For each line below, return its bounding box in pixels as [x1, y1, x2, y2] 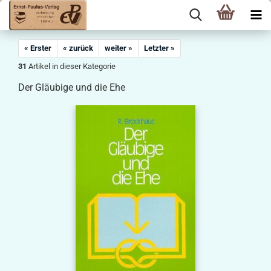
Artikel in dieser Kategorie [27, 62, 116, 71]
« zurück [63, 44, 93, 53]
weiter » [105, 44, 132, 53]
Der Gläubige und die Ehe [18, 82, 125, 93]
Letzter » [144, 44, 175, 53]
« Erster [24, 44, 51, 53]
